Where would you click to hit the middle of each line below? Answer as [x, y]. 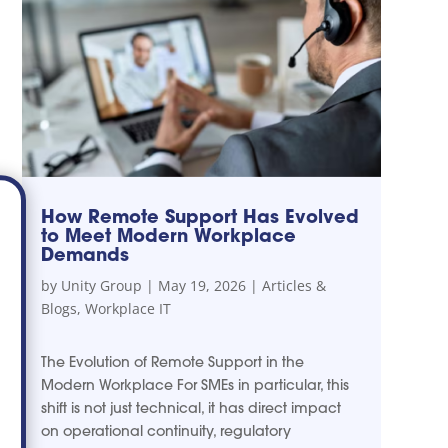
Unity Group [101, 285]
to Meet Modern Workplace [168, 235]
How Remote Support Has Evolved [199, 216]
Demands [84, 254]
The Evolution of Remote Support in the [172, 361]
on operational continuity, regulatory [165, 430]
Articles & [293, 285]
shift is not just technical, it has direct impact [190, 407]
